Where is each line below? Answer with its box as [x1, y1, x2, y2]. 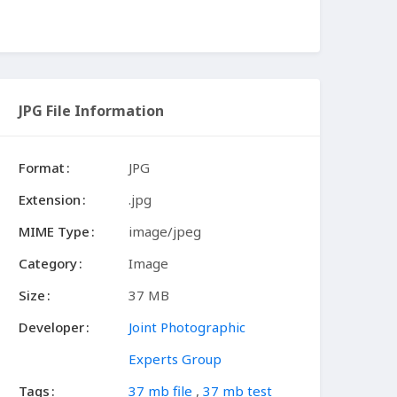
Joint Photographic [128, 318, 245, 337]
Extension [19, 191, 81, 209]
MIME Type [19, 222, 90, 241]
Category [19, 254, 77, 273]
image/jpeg [128, 222, 201, 241]
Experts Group [128, 350, 222, 369]
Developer [19, 318, 84, 337]
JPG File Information [19, 101, 164, 121]
